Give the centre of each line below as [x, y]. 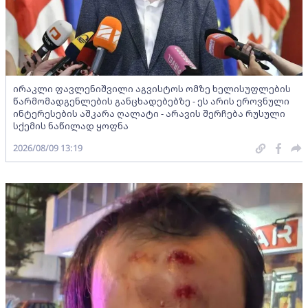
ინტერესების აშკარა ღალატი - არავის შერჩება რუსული [149, 114]
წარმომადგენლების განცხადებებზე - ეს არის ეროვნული [151, 101]
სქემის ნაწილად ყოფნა [71, 126]
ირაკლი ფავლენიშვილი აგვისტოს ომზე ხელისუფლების [152, 89]
